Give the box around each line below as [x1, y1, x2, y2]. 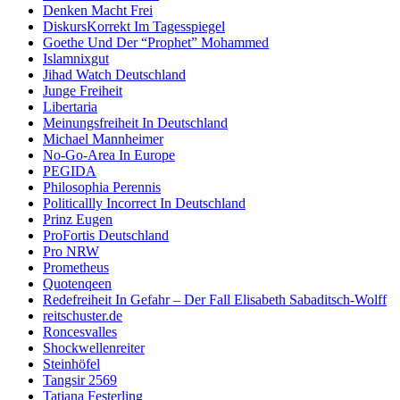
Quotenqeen [43, 276, 112, 292]
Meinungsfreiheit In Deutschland [43, 115, 228, 131]
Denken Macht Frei [43, 3, 153, 19]
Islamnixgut [43, 51, 109, 67]
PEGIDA [43, 163, 96, 179]
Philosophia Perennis [43, 179, 161, 196]
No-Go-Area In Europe [43, 147, 175, 163]
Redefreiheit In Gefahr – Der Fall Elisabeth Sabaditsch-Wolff [43, 292, 387, 308]
